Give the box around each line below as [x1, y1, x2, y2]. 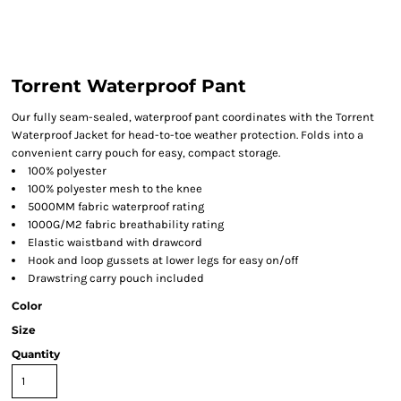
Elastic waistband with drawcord [28, 235, 202, 249]
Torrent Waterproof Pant [12, 75, 246, 97]
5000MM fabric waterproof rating [28, 200, 204, 213]
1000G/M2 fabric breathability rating [28, 218, 224, 231]
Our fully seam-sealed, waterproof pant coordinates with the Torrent [12, 110, 374, 124]
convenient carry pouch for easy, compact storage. [12, 146, 280, 159]
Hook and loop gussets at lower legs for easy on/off [28, 253, 298, 267]
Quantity [12, 347, 60, 361]
